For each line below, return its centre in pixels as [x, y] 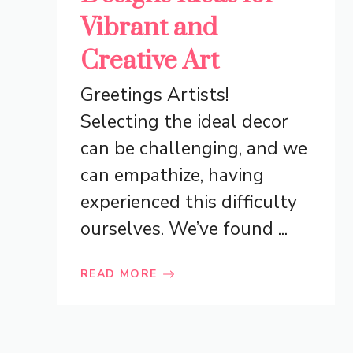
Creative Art [150, 61]
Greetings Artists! [154, 95]
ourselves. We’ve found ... [184, 229]
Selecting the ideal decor [184, 122]
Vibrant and [149, 28]
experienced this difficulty [189, 203]
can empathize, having [172, 176]
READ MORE [119, 274]
